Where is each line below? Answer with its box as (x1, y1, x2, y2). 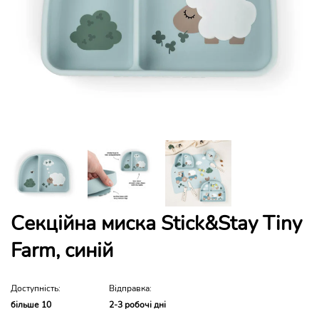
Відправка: (108, 283, 152, 294)
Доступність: (11, 283, 61, 294)
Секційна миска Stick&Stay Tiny (11, 210, 302, 238)
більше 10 (11, 299, 51, 310)
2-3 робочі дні (108, 299, 166, 310)
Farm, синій (11, 237, 113, 265)
